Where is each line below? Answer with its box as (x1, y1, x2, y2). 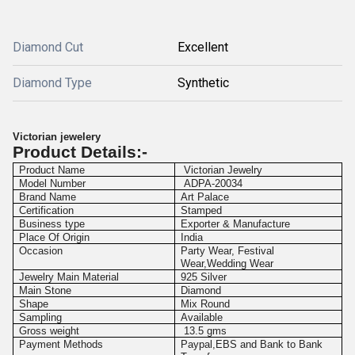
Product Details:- (13, 143, 147, 162)
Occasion (19, 245, 63, 257)
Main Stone (19, 284, 72, 296)
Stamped (181, 204, 223, 216)
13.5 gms (181, 325, 227, 337)
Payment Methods (19, 338, 104, 350)
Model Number (19, 177, 86, 189)
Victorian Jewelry (181, 164, 263, 176)
